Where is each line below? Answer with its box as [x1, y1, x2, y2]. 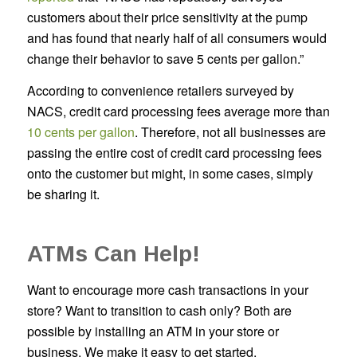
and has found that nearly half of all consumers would [26, 29, 327, 48]
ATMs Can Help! [26, 241, 200, 266]
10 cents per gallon [26, 122, 135, 141]
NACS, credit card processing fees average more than [26, 101, 330, 120]
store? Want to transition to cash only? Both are [26, 301, 292, 320]
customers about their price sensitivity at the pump [26, 8, 308, 27]
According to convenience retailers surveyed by [26, 80, 294, 100]
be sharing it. [26, 184, 100, 203]
